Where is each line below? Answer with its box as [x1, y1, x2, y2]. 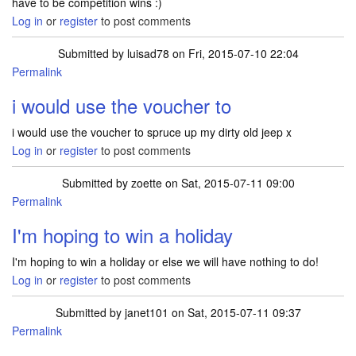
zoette [130, 175, 162, 191]
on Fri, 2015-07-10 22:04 [168, 45, 299, 61]
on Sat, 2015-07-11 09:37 [168, 304, 301, 320]
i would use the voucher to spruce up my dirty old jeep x [12, 124, 292, 140]
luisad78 [126, 45, 169, 61]
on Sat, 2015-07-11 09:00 [161, 175, 295, 191]
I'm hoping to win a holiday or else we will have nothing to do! [12, 253, 319, 269]
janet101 [124, 304, 168, 320]
